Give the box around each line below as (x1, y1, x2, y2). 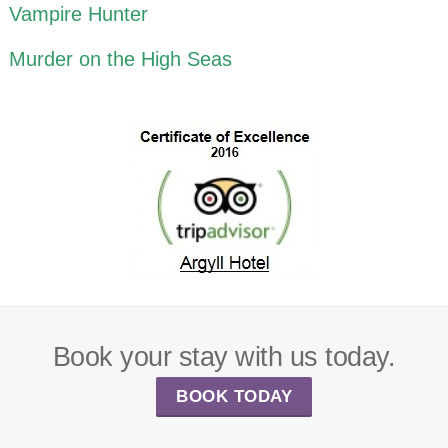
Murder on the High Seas (9, 48, 233, 71)
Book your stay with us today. (52, 341, 396, 373)
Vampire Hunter (9, 3, 149, 26)
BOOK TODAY (176, 387, 292, 407)
